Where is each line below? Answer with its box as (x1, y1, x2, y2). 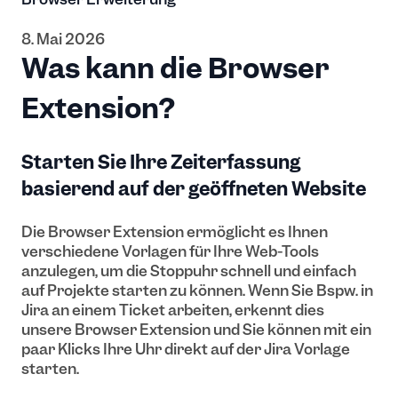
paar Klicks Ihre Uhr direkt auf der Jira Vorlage (21, 339, 350, 360)
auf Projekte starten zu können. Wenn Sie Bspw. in (21, 281, 373, 301)
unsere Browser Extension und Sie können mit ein (21, 320, 371, 340)
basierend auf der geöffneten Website (21, 176, 366, 201)
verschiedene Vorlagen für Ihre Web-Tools (21, 242, 319, 262)
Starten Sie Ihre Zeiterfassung (21, 149, 300, 174)
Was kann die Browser (21, 50, 330, 88)
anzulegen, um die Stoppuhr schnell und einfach (21, 261, 356, 282)
